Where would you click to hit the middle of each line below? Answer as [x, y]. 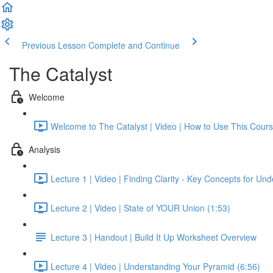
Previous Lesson [54, 45]
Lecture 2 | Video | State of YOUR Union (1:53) [140, 207]
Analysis [44, 149]
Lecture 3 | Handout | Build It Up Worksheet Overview [154, 237]
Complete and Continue [134, 45]
